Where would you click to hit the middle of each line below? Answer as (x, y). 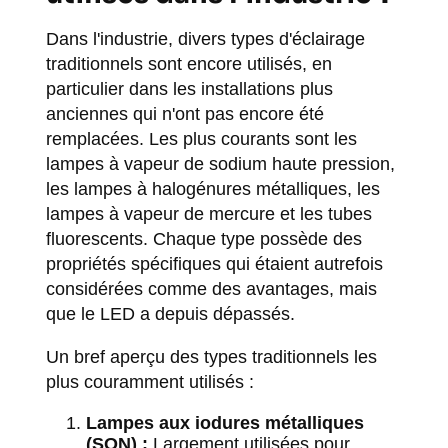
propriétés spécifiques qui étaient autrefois (214, 264)
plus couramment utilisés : (149, 382)
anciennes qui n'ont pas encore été (184, 114)
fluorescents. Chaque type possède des (203, 239)
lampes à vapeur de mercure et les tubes (208, 214)
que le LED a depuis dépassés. (170, 314)
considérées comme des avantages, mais (211, 289)
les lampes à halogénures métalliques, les (212, 189)
